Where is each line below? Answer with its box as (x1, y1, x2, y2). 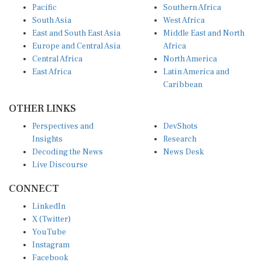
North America (163, 54, 217, 65)
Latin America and (163, 67, 229, 78)
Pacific (32, 2, 57, 13)
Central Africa (32, 54, 82, 65)
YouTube (32, 227, 66, 238)
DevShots (163, 121, 198, 132)
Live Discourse (32, 160, 88, 171)
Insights (32, 134, 63, 145)
